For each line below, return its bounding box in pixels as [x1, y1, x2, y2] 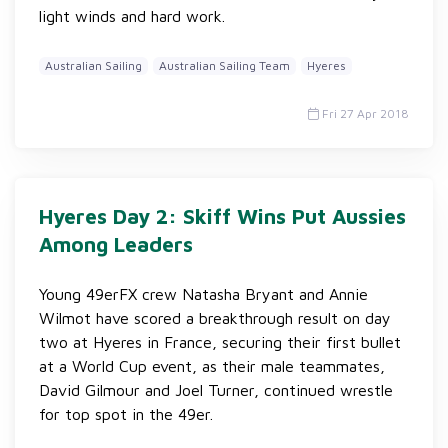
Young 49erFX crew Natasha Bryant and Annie [39, 285, 368, 303]
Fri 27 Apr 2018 [319, 106, 409, 121]
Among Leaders [39, 232, 193, 256]
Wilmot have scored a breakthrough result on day [39, 309, 391, 327]
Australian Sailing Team [159, 58, 290, 73]
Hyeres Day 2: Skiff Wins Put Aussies [39, 204, 406, 228]
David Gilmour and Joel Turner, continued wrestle [39, 381, 393, 399]
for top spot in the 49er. [39, 405, 213, 423]
